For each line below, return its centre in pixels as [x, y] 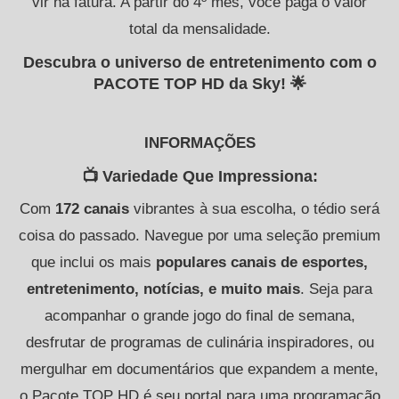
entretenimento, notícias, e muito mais [163, 289]
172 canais [92, 208]
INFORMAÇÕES [199, 142]
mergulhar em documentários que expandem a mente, [199, 369]
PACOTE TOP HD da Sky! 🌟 [199, 83]
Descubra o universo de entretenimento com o [199, 62]
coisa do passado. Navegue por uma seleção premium [199, 235]
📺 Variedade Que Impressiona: [199, 176]
